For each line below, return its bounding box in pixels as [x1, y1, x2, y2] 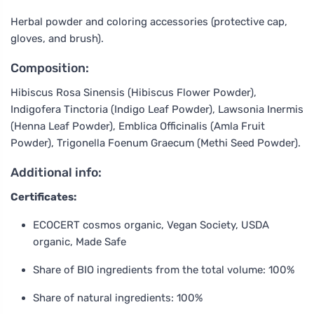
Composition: [11, 60, 89, 75]
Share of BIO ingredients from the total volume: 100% [33, 263, 294, 276]
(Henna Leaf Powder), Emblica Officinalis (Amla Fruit [11, 119, 265, 132]
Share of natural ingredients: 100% [33, 291, 203, 304]
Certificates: [11, 190, 76, 203]
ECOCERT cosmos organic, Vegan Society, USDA [33, 218, 269, 231]
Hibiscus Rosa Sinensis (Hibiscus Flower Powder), [11, 86, 257, 99]
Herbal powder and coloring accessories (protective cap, [11, 15, 287, 28]
